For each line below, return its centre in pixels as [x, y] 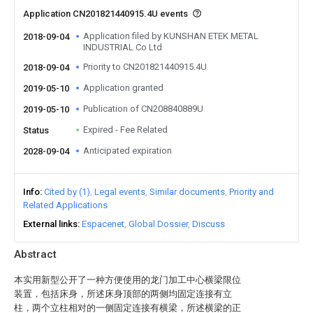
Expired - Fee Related [125, 130]
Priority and [252, 192]
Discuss [209, 224]
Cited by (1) [67, 192]
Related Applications [65, 205]
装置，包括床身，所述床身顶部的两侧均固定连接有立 [123, 294]
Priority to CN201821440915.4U [145, 67]
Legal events [120, 192]
